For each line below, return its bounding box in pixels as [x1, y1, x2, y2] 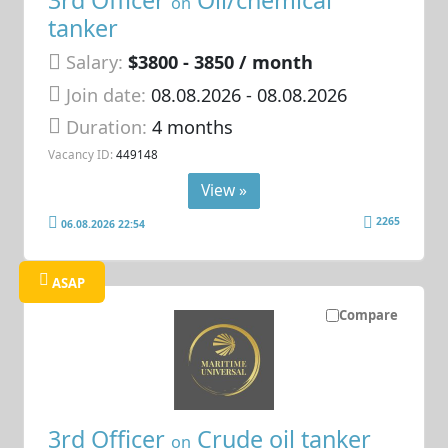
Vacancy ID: [48, 146, 114, 163]
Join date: [66, 82, 147, 107]
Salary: [66, 50, 124, 75]
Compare [338, 306, 398, 325]
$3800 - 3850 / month [128, 50, 314, 75]
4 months [152, 115, 234, 140]
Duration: [66, 115, 153, 140]
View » [201, 179, 247, 202]
